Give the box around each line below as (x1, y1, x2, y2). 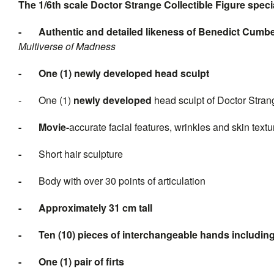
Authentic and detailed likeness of (39, 24, 198, 39)
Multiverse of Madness (18, 39, 116, 53)
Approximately (39, 200, 109, 215)
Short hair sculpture (39, 146, 123, 161)
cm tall (120, 200, 152, 215)
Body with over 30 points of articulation (39, 173, 206, 188)
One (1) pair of (39, 254, 106, 268)
